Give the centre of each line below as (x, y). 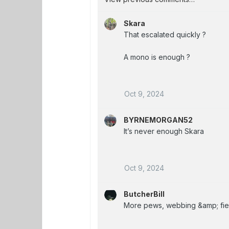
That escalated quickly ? (165, 34)
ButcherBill (144, 194)
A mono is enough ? (157, 57)
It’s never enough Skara (164, 131)
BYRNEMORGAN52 (158, 120)
